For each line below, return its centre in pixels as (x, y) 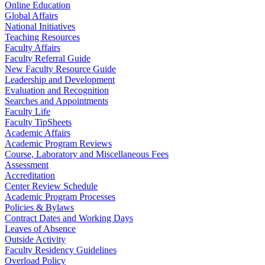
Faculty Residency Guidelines (61, 250)
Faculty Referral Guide (48, 58)
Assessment (27, 165)
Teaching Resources (42, 37)
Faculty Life (28, 112)
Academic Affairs (38, 133)
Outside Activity (35, 239)
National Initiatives (40, 26)
